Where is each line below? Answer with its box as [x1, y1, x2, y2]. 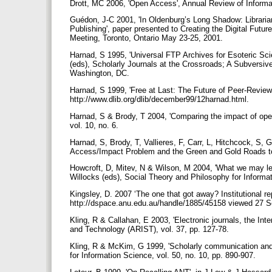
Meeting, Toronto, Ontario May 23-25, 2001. [70, 33, 225, 43]
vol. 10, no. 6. [70, 120, 121, 130]
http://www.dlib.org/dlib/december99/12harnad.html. [70, 94, 251, 104]
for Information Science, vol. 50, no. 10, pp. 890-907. [70, 250, 258, 260]
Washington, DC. [70, 69, 132, 78]
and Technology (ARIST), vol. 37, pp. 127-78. [70, 224, 231, 234]
